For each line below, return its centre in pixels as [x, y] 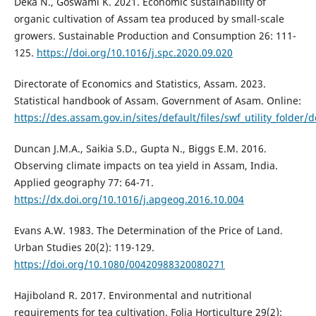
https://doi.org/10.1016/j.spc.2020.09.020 [134, 53]
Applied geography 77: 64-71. [84, 183]
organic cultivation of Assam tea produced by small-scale [149, 19]
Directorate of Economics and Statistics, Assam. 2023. [140, 84]
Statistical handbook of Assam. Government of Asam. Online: [157, 101]
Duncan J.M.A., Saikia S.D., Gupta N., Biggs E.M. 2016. [140, 149]
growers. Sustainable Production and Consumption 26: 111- [155, 36]
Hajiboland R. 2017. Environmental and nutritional [133, 296]
